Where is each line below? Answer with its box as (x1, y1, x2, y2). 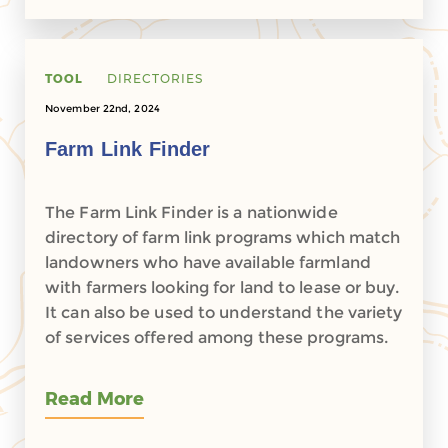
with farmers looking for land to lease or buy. (45, 278, 399, 297)
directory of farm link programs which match (45, 228, 401, 247)
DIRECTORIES (107, 71, 204, 86)
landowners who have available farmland (45, 253, 371, 272)
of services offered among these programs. (45, 328, 389, 347)
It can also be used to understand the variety (45, 303, 403, 322)
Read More (45, 388, 144, 410)
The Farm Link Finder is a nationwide (45, 203, 338, 222)
